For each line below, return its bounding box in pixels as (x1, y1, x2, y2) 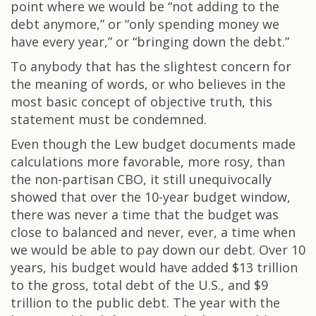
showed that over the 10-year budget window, (11, 188, 291, 205)
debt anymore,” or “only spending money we (11, 16, 279, 32)
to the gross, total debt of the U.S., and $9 (11, 276, 268, 293)
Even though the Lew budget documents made (11, 135, 296, 152)
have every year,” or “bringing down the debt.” (11, 33, 289, 50)
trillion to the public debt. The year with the (11, 294, 280, 311)
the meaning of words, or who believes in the (11, 75, 286, 92)
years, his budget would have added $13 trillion (11, 259, 298, 276)
